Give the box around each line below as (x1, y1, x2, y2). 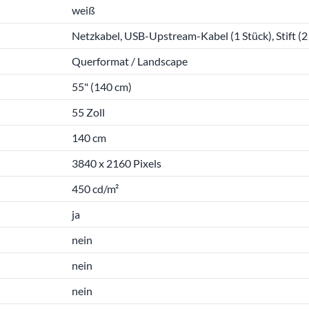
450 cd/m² (72, 182, 119, 195)
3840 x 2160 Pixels (72, 157, 161, 170)
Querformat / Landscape (72, 54, 188, 68)
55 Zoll (72, 106, 105, 119)
